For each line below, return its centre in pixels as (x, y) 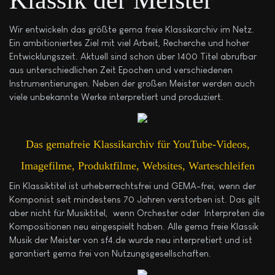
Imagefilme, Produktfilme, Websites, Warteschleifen (137, 165)
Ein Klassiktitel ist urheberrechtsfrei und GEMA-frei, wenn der (133, 186)
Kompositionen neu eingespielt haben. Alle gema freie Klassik (134, 227)
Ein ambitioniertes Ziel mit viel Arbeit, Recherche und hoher (129, 42)
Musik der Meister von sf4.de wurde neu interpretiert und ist (131, 240)
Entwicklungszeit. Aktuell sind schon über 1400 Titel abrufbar (133, 56)
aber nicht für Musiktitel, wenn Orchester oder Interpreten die (137, 213)
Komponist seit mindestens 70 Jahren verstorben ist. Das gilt (135, 199)
